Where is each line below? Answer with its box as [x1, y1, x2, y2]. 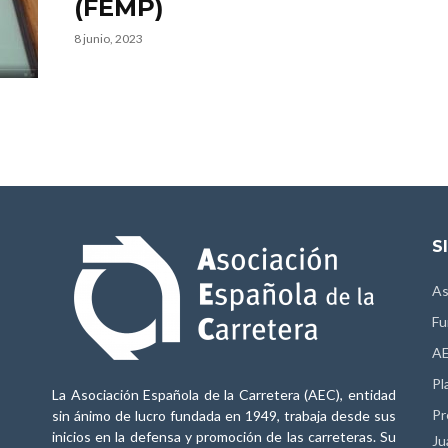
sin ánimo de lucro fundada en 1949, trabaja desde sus [52, 407, 396, 424]
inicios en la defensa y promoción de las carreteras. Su [52, 428, 396, 445]
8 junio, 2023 [74, 31, 143, 46]
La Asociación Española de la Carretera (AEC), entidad [52, 386, 396, 403]
